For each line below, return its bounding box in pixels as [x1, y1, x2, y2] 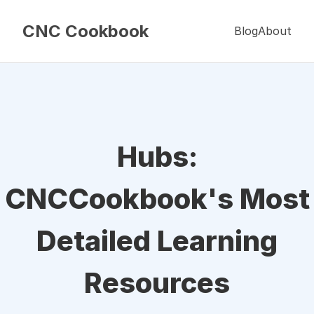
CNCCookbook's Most [4, 182, 310, 216]
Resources [84, 266, 230, 300]
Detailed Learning [36, 224, 278, 258]
